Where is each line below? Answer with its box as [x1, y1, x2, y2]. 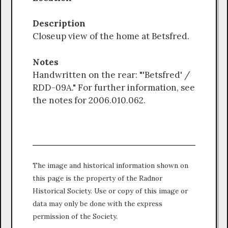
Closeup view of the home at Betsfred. [33, 31, 189, 42]
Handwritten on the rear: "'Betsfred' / [33, 69, 190, 80]
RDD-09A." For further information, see [33, 81, 195, 93]
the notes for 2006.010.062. [33, 94, 146, 106]
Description [33, 18, 94, 30]
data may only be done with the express [33, 198, 162, 208]
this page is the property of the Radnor [33, 173, 162, 183]
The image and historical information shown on [33, 160, 188, 170]
